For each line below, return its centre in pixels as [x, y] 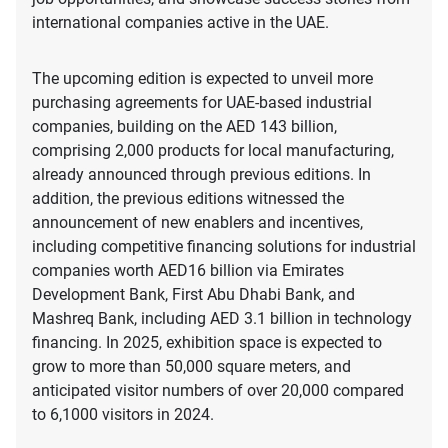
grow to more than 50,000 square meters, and [191, 367]
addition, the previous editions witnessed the [188, 199]
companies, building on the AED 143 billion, [184, 127]
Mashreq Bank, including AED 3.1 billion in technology [222, 319]
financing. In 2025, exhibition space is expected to [207, 343]
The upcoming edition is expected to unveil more [202, 79]
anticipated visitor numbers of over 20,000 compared [218, 391]
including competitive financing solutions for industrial [224, 247]
